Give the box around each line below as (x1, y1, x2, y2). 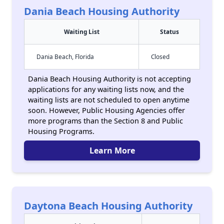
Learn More (89, 145, 135, 156)
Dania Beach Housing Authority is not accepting (28, 74, 191, 83)
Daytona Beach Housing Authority (24, 199, 192, 212)
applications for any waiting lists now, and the (28, 84, 184, 94)
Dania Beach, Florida (36, 52, 94, 60)
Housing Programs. (28, 126, 94, 136)
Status (159, 27, 179, 35)
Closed (151, 52, 169, 60)
